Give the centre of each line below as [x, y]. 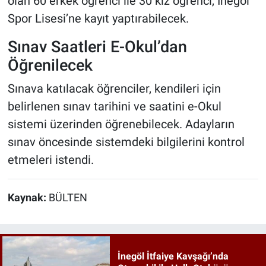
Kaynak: [28, 197]
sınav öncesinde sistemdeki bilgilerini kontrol [126, 142]
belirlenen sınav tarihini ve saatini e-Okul [114, 106]
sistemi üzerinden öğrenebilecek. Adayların [121, 124]
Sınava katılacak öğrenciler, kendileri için [114, 88]
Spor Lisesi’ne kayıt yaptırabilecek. [98, 19]
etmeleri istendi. [50, 159]
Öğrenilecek [50, 65]
